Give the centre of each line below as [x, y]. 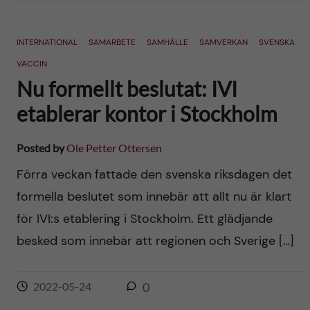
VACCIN [31, 64]
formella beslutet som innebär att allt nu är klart [154, 197]
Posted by [41, 148]
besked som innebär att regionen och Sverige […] [155, 241]
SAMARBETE [112, 42]
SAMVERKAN [223, 42]
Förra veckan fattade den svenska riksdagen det [154, 174]
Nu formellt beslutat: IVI [127, 89]
